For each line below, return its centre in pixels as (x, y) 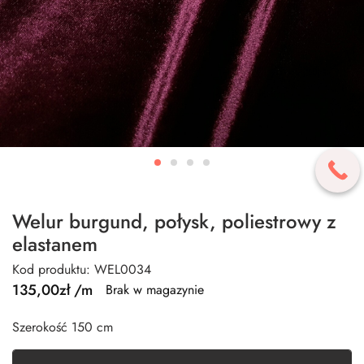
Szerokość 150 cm (63, 327)
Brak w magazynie (155, 290)
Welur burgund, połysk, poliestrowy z (174, 221)
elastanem (55, 244)
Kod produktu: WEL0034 (82, 269)
